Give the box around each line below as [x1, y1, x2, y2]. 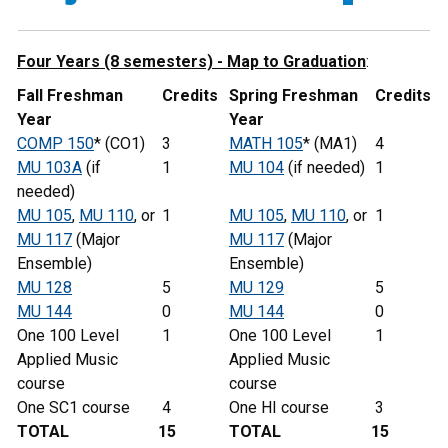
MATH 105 [229, 134, 303, 153]
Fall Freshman [17, 86, 123, 105]
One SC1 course [17, 398, 130, 417]
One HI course [229, 398, 329, 417]
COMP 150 [17, 134, 94, 153]
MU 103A [17, 158, 82, 177]
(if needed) [284, 158, 365, 177]
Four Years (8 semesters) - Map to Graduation [17, 52, 366, 71]
